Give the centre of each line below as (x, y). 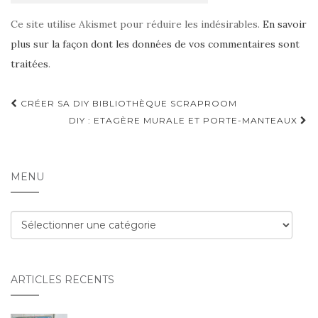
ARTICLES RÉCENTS (62, 280)
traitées (29, 64)
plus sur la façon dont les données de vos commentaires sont (155, 44)
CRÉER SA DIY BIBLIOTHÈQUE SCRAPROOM (127, 104)
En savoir (285, 24)
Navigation (64, 105)
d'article (49, 127)
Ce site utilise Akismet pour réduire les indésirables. (137, 24)
